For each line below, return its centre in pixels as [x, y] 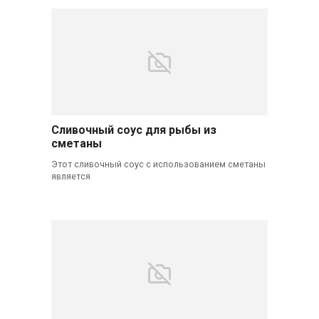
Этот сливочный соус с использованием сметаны [158, 164]
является [70, 177]
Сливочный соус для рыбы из [134, 130]
